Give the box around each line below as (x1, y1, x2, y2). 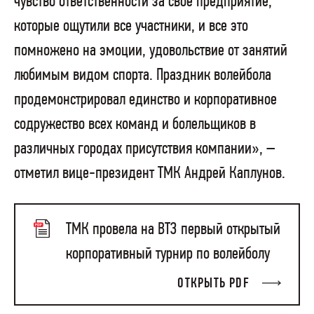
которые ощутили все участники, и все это (14, 18, 248, 36)
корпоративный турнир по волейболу (66, 245, 271, 264)
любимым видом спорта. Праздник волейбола (14, 67, 271, 85)
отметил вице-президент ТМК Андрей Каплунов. (14, 165, 285, 183)
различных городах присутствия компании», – (14, 140, 275, 158)
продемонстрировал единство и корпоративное (14, 91, 277, 109)
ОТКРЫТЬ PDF (177, 276, 254, 291)
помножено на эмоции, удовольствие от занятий (14, 42, 287, 60)
